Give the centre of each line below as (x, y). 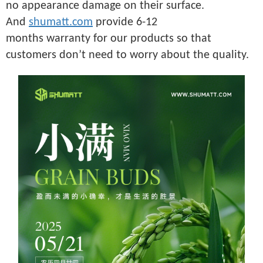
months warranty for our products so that (109, 39)
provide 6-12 (125, 23)
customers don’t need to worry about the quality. (127, 55)
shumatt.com (61, 23)
